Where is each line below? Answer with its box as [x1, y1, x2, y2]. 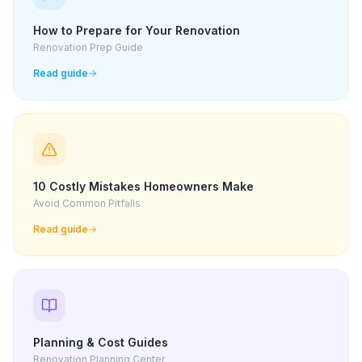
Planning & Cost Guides [33, 335, 168, 349]
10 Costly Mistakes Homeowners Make [33, 179, 254, 193]
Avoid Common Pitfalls [33, 197, 141, 209]
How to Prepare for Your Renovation [33, 23, 240, 37]
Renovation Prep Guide [33, 41, 143, 53]
